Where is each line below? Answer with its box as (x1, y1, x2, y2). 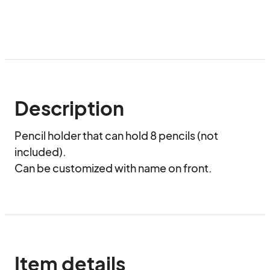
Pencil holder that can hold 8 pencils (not (14, 128, 218, 142)
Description (14, 96, 124, 120)
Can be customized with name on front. (14, 161, 212, 175)
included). (14, 145, 66, 159)
